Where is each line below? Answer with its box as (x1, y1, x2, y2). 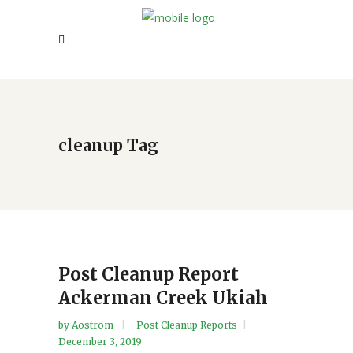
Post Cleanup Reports (136, 319, 237, 331)
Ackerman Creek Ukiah (58, 287, 268, 309)
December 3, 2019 (58, 336, 142, 347)
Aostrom (72, 319, 116, 331)
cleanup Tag (58, 135, 158, 155)
